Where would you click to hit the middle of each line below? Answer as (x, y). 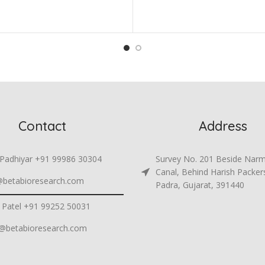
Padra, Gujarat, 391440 (200, 185)
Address (223, 126)
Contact (42, 126)
